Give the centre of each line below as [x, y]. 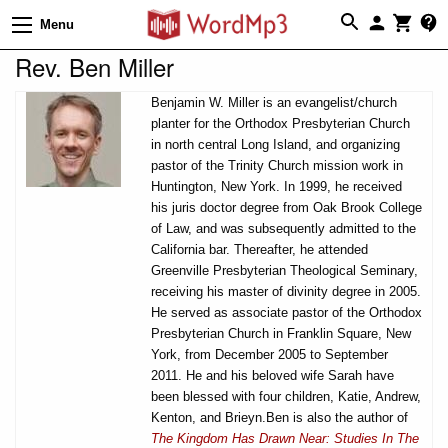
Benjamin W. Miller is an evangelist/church [274, 102]
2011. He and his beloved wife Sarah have [272, 375]
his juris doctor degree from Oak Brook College [286, 207]
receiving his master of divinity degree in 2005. [286, 291]
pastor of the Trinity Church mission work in [277, 165]
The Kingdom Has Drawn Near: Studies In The [285, 438]
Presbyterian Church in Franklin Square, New [281, 333]
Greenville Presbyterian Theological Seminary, [284, 270]
